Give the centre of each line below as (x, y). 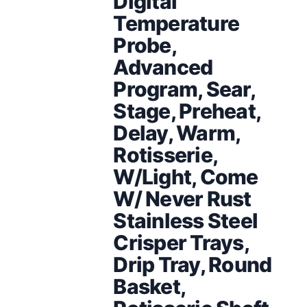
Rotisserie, (165, 155)
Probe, (145, 45)
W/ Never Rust (182, 198)
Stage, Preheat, (187, 111)
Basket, (149, 286)
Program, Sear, (184, 89)
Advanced (163, 67)
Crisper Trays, (181, 242)
